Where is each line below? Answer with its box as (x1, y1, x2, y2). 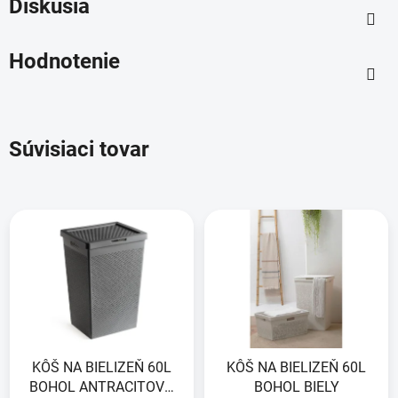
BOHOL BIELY (253, 378, 339, 395)
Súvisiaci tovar (9, 137, 149, 163)
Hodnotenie (9, 49, 120, 75)
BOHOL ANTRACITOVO (29, 378, 174, 395)
